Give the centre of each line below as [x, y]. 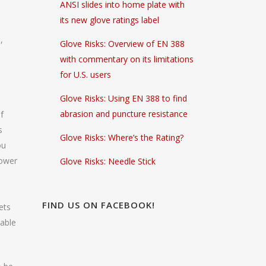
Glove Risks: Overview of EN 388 [122, 44]
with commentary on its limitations [127, 59]
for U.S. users [85, 75]
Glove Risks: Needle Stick [108, 161]
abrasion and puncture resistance [124, 114]
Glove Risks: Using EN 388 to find [123, 98]
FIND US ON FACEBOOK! [99, 205]
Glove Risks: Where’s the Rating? [122, 137]
